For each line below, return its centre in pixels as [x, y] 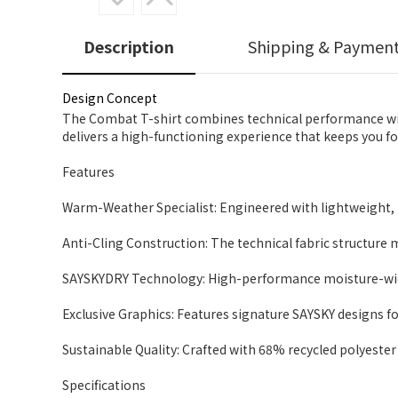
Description [129, 46]
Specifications [104, 385]
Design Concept [110, 98]
